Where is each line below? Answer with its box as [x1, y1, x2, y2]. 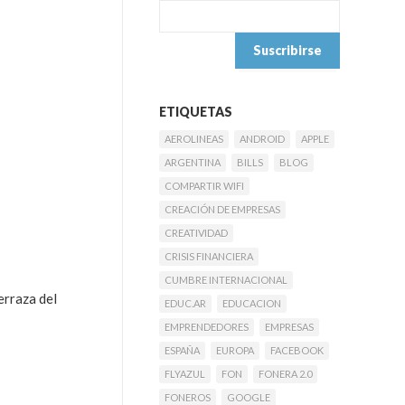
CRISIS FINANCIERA [165, 250, 253, 262]
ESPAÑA [165, 344, 200, 356]
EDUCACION [222, 297, 281, 309]
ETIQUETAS [159, 104, 232, 119]
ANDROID [240, 133, 285, 145]
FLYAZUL [165, 368, 205, 380]
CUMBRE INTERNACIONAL [165, 274, 287, 286]
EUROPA [216, 344, 254, 356]
